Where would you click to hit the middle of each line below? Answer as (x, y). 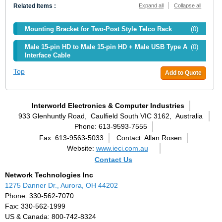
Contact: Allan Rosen (149, 138)
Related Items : (34, 6)
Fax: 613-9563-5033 (71, 138)
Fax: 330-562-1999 (35, 206)
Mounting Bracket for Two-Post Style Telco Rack (98, 29)
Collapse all (188, 6)
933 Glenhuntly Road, (53, 116)
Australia (189, 116)
